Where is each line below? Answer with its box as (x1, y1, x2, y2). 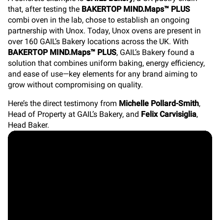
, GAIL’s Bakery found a (116, 48, 194, 57)
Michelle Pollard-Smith (119, 99, 199, 108)
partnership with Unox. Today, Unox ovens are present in (8, 26, 201, 35)
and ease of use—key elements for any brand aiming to (8, 69, 197, 79)
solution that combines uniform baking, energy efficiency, (8, 58, 205, 68)
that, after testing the (8, 4, 82, 14)
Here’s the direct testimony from (8, 99, 119, 108)
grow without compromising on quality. (8, 80, 143, 89)
